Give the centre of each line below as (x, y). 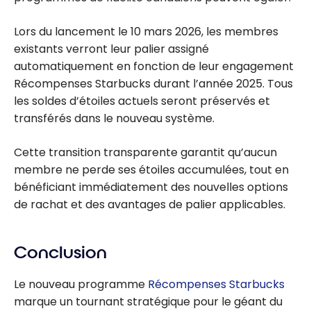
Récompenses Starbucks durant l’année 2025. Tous (153, 83)
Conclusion (60, 252)
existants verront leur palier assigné (111, 49)
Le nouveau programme (81, 285)
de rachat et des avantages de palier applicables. (150, 204)
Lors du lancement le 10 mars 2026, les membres (146, 31)
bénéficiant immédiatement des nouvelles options (151, 187)
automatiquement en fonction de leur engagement (154, 66)
